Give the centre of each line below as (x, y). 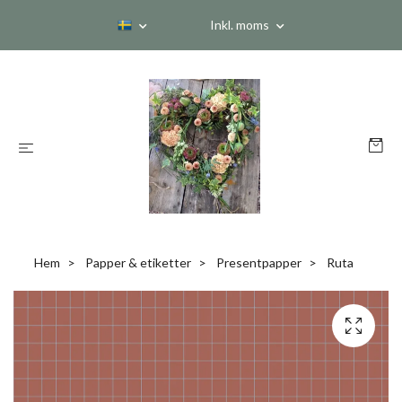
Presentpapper (259, 262)
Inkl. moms (241, 25)
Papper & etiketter (138, 262)
